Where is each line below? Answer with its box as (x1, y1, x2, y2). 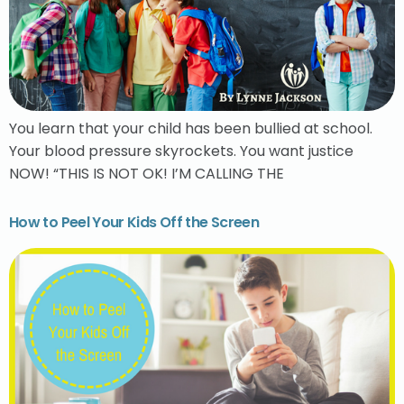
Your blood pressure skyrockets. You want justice (9, 140, 353, 161)
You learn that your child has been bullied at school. (9, 117, 372, 139)
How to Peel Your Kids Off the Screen (9, 212, 259, 234)
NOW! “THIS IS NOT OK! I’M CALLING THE (9, 162, 284, 184)
